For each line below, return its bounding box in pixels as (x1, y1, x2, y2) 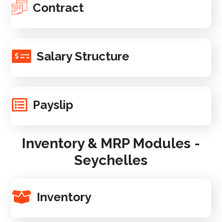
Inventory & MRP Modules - (22, 135, 200, 152)
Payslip (33, 98, 74, 112)
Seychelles (74, 152, 148, 168)
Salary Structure (37, 49, 130, 63)
